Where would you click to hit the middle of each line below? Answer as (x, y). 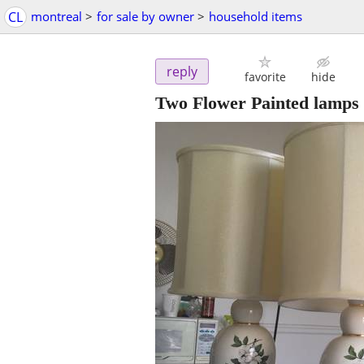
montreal (56, 16)
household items (256, 16)
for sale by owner (145, 16)
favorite (265, 77)
